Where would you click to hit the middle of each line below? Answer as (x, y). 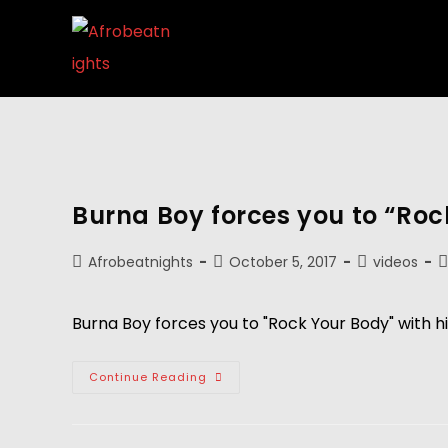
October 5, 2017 (283, 262)
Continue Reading (148, 377)
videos (395, 262)
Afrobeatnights (140, 262)
